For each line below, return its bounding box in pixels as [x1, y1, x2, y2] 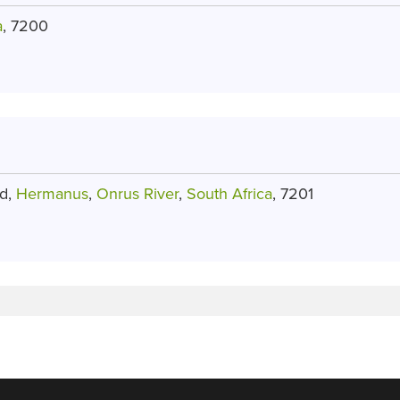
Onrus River [96, 184, 179, 204]
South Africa [187, 184, 272, 204]
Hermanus [16, 184, 88, 204]
